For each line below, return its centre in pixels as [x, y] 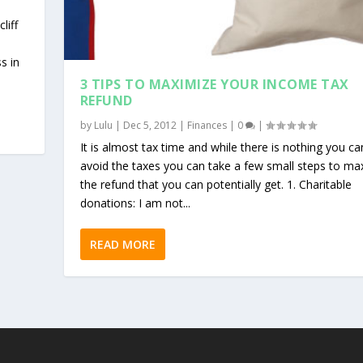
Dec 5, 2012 [149, 125]
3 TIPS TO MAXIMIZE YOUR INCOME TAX [214, 84]
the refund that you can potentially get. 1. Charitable [216, 184]
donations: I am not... [135, 203]
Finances [207, 125]
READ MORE [122, 244]
